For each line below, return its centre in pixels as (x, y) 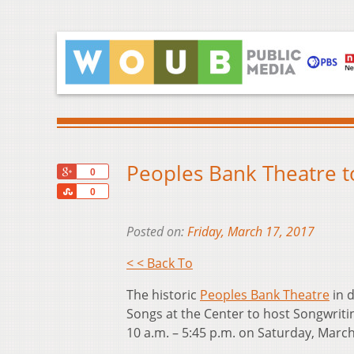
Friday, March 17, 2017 (251, 232)
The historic (163, 295)
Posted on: (157, 232)
